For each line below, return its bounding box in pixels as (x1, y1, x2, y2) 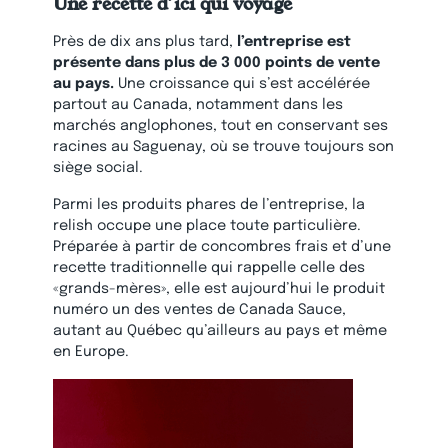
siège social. (53, 161, 144, 175)
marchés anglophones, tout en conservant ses (53, 119, 389, 133)
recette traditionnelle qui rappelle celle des (53, 261, 366, 275)
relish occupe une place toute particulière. (53, 219, 362, 233)
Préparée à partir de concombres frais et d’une (53, 240, 392, 254)
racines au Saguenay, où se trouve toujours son (53, 140, 395, 154)
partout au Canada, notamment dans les (53, 98, 344, 112)
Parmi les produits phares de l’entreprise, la (53, 198, 366, 212)
